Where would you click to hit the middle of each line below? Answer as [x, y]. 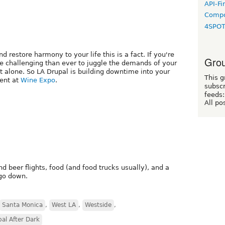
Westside [98, 205]
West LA [64, 205]
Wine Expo [38, 80]
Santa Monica [22, 205]
